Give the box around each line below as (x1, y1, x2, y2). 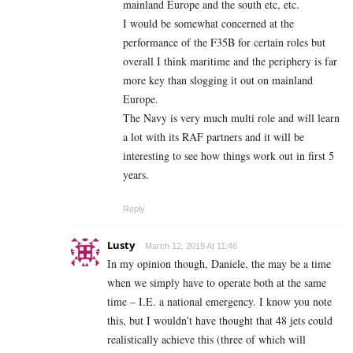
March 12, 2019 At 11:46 (145, 241, 237, 251)
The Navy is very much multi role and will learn (123, 110, 340, 126)
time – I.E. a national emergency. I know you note (107, 294, 332, 310)
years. (123, 167, 149, 183)
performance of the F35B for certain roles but (123, 35, 325, 50)
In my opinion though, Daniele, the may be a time (107, 256, 331, 272)
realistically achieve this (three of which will (107, 332, 306, 347)
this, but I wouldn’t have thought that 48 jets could (107, 313, 333, 329)
